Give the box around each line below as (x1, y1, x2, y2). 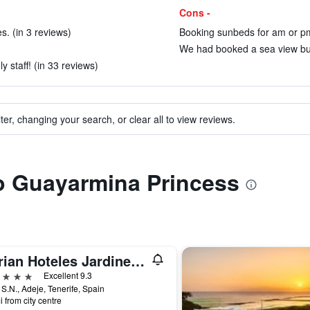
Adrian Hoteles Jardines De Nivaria (130, 250, 145, 271)
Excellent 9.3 (43, 269, 92, 281)
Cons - (179, 6, 210, 19)
